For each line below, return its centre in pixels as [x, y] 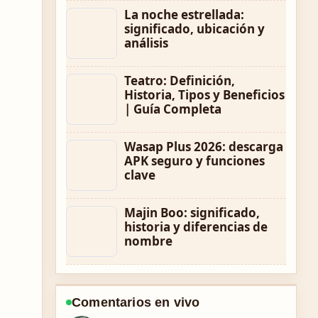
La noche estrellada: [184, 15]
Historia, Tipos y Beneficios [204, 95]
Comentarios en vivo [136, 302]
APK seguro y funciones [194, 161]
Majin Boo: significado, [192, 213]
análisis [146, 43]
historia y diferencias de [196, 227]
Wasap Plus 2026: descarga [204, 147]
